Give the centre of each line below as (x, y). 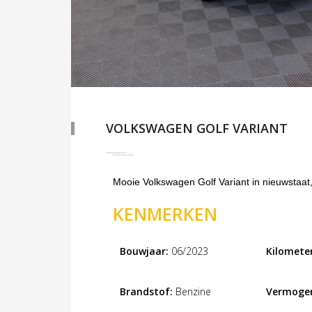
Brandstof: (146, 291)
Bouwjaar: (144, 251)
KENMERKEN (165, 213)
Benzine (192, 291)
